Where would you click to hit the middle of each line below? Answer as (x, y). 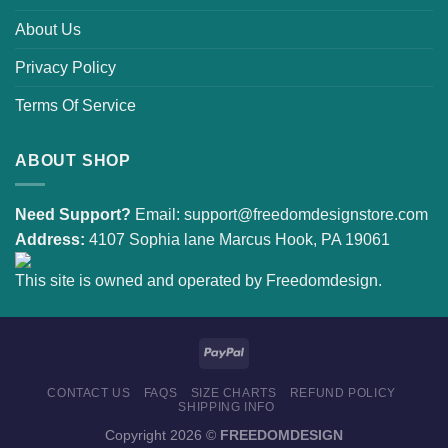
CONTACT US (89, 393)
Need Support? (73, 215)
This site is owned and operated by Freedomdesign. (198, 281)
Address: (50, 240)
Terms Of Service (75, 105)
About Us (48, 29)
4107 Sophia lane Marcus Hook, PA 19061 (237, 240)
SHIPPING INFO (226, 407)
